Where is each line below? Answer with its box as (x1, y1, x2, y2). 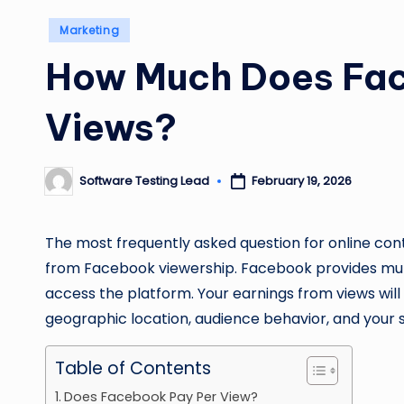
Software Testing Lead (79, 172, 209, 189)
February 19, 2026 (251, 172, 352, 189)
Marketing (60, 22, 120, 38)
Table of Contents (55, 355, 211, 381)
